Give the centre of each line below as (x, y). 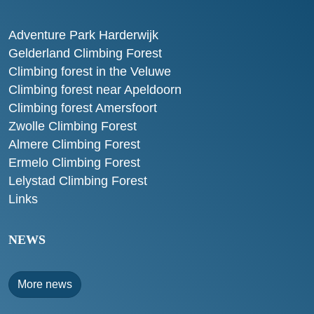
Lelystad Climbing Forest (78, 181)
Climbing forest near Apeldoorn (95, 90)
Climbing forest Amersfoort (83, 108)
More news (45, 285)
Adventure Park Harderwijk (83, 35)
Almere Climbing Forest (74, 145)
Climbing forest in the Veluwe (90, 72)
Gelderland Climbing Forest (85, 54)
